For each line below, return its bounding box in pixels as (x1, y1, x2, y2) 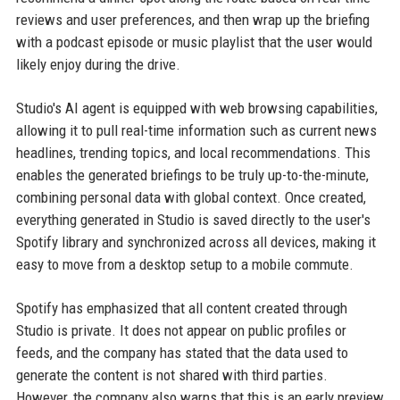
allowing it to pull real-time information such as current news (15, 121, 377, 139)
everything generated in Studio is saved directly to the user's (15, 210, 371, 229)
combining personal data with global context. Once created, (15, 187, 366, 206)
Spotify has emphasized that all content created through (15, 298, 347, 317)
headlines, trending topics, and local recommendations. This (15, 143, 371, 162)
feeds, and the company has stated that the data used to (15, 343, 348, 362)
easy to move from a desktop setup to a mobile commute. (15, 254, 354, 273)
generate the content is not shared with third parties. (15, 365, 328, 384)
